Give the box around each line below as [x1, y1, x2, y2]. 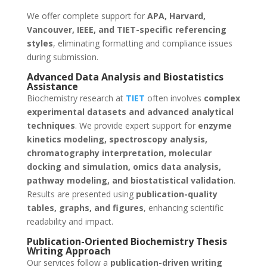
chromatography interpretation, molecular [26, 147, 212, 159]
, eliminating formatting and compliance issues [52, 38, 232, 49]
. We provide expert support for [74, 120, 198, 132]
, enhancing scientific [143, 202, 223, 214]
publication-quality [135, 188, 218, 200]
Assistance [26, 80, 78, 94]
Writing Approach [26, 244, 111, 258]
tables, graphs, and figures [26, 202, 144, 214]
